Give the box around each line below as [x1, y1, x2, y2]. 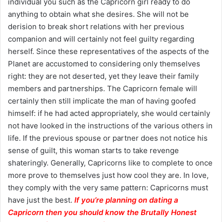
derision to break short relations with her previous [8, 21, 184, 31]
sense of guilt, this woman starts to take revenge [8, 145, 179, 155]
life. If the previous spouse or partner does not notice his [8, 133, 208, 143]
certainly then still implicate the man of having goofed [8, 96, 196, 106]
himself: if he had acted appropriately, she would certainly [8, 108, 210, 118]
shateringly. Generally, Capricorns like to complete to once [8, 158, 213, 167]
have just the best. [8, 195, 74, 205]
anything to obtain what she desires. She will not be [8, 9, 189, 19]
